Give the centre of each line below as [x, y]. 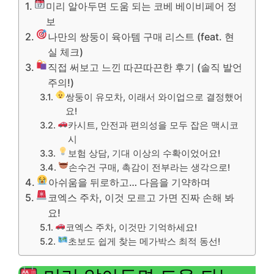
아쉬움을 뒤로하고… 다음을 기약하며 [129, 182]
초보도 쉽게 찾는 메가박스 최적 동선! [144, 241]
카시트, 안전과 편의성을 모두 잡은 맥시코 [153, 125]
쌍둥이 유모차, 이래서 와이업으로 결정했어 [154, 97]
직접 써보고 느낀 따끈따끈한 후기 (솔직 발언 [145, 67]
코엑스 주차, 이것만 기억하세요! [131, 227]
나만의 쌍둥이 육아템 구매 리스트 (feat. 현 [141, 36]
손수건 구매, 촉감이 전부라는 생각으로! [149, 167]
